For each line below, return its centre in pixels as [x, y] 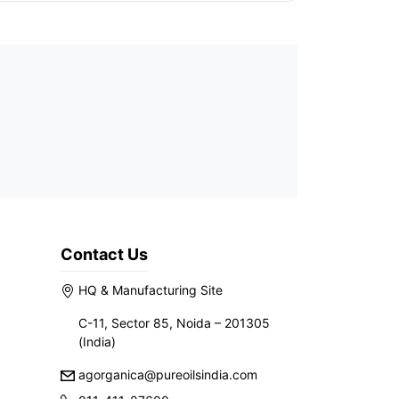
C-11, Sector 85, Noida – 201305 [174, 323]
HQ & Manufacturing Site [149, 290]
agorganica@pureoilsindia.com [166, 375]
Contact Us [104, 254]
